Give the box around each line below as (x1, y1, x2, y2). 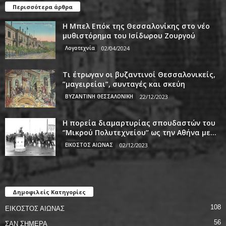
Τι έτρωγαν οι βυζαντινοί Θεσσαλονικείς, (63, 69, 215, 79)
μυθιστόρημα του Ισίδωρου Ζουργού (63, 30, 195, 40)
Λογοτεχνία (65, 44, 95, 51)
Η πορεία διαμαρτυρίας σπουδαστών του (63, 118, 215, 128)
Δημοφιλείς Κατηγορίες (13, 188, 86, 196)
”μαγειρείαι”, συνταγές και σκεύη (63, 79, 185, 89)
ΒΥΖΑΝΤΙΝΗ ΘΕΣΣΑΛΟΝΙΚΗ (65, 92, 133, 100)
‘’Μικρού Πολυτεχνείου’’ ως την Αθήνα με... (63, 127, 216, 137)
